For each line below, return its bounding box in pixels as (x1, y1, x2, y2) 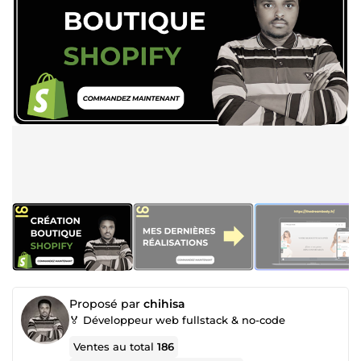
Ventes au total (73, 340, 158, 353)
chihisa (143, 297, 185, 311)
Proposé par (69, 297, 143, 311)
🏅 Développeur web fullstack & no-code (69, 313, 285, 326)
